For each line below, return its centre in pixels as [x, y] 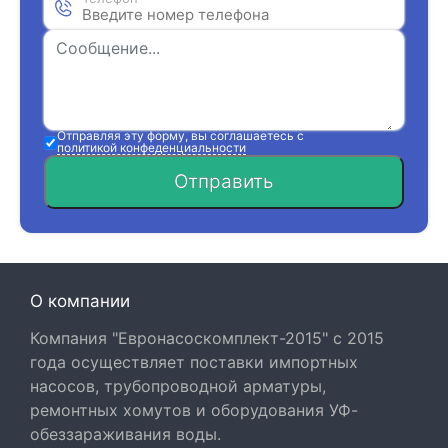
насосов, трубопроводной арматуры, [178, 386]
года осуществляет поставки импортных [194, 362]
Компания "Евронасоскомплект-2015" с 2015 [207, 338]
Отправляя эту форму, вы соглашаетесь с [180, 135]
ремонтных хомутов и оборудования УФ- [194, 410]
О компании [80, 301]
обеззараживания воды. [125, 434]
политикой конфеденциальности [151, 147]
